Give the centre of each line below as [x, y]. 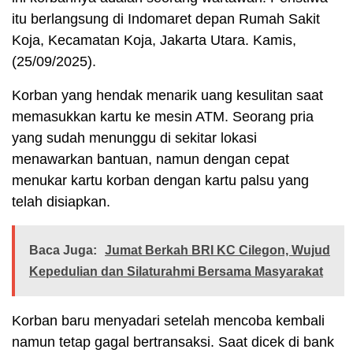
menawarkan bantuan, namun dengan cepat [150, 160]
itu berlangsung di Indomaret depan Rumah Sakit [166, 19]
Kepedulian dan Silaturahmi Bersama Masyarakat [176, 272]
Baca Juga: [63, 251]
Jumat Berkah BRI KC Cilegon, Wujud [217, 251]
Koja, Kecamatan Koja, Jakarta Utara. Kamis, [154, 41]
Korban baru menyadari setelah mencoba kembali [168, 321]
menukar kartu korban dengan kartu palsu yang [160, 181]
